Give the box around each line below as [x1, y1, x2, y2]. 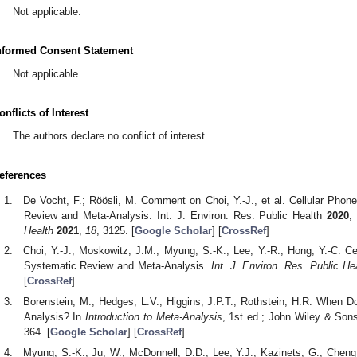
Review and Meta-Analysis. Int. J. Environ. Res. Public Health [23, 209, 328, 222]
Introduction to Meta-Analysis [85, 311, 222, 324]
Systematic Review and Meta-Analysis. [23, 260, 211, 273]
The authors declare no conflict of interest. [13, 129, 209, 142]
